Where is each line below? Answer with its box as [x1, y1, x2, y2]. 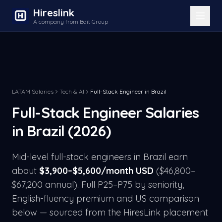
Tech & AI [59, 88, 84, 95]
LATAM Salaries [12, 88, 54, 95]
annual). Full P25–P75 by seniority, [43, 179, 184, 190]
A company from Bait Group [33, 18, 108, 25]
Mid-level [12, 151, 51, 163]
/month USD [101, 165, 154, 176]
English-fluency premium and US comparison [12, 193, 199, 204]
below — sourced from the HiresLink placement [12, 207, 208, 218]
